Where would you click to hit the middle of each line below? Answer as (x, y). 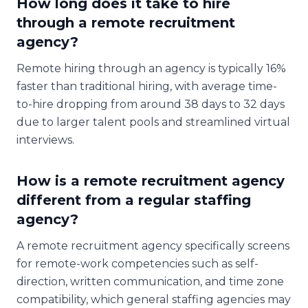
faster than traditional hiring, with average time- (147, 86)
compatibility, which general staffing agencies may (154, 299)
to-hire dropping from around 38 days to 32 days (151, 104)
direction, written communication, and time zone (150, 281)
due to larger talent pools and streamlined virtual (153, 122)
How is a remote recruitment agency (151, 180)
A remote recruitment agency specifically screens (153, 245)
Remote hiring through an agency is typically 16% (151, 68)
